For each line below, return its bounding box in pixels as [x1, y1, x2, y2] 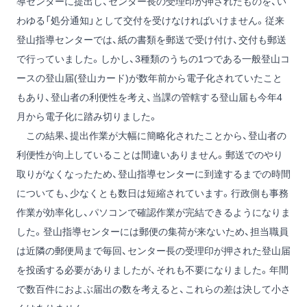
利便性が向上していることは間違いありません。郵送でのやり [16, 149, 283, 161]
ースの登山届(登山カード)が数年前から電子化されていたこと [16, 73, 282, 84]
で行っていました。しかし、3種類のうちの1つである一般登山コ [16, 53, 290, 65]
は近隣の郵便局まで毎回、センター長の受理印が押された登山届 [16, 245, 291, 257]
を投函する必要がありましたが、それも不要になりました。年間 [16, 265, 288, 276]
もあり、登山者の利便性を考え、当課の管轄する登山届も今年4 [16, 92, 282, 103]
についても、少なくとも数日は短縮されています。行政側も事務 [16, 188, 288, 199]
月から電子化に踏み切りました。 [16, 111, 158, 123]
